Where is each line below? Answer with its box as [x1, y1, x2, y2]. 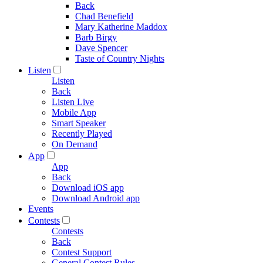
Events [28, 204, 53, 214]
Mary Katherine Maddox [75, 22, 167, 32]
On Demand [52, 139, 97, 149]
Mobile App [52, 107, 96, 117]
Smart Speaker [52, 118, 106, 128]
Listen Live [52, 97, 94, 107]
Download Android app [52, 193, 140, 203]
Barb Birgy [75, 32, 117, 42]
